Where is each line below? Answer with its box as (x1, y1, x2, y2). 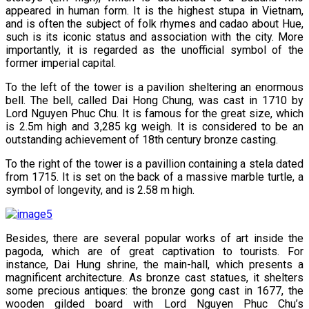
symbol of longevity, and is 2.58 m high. (6, 183, 195, 197)
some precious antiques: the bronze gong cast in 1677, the (6, 284, 303, 297)
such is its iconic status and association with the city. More (6, 30, 303, 43)
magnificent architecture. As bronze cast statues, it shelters (6, 271, 303, 284)
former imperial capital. (6, 57, 116, 70)
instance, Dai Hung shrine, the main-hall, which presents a (6, 258, 303, 271)
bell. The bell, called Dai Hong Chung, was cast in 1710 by (6, 94, 303, 107)
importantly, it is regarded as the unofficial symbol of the (6, 43, 303, 57)
